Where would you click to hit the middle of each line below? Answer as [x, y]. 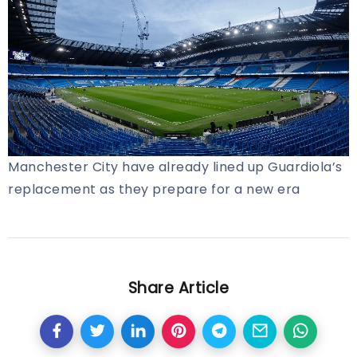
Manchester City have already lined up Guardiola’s [175, 167]
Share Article [178, 288]
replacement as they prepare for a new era [154, 190]
